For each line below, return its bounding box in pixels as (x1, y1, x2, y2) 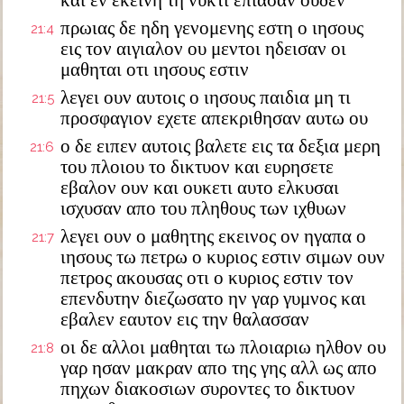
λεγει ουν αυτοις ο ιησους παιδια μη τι (60, 87, 351, 108)
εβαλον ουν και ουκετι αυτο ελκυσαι (60, 177, 339, 198)
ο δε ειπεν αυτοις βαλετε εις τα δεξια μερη (60, 135, 381, 157)
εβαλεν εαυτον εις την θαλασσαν (60, 308, 309, 330)
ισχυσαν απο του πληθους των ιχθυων (60, 197, 346, 219)
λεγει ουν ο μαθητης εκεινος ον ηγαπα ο (60, 225, 366, 247)
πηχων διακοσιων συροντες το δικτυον (60, 378, 355, 399)
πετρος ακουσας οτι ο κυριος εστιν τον (60, 267, 353, 289)
